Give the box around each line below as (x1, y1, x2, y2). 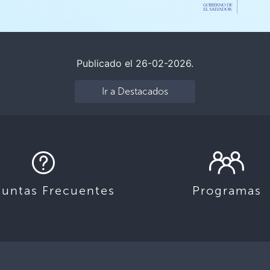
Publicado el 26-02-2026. (77, 57, 193, 69)
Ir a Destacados (101, 86, 168, 97)
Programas (192, 183, 262, 198)
